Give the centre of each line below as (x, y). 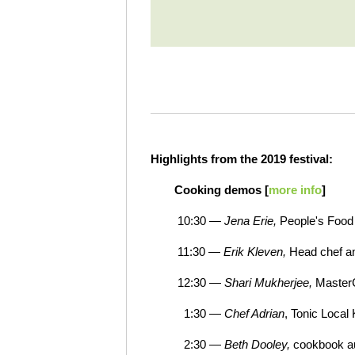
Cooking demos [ (221, 190)
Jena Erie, (250, 221)
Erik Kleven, (255, 252)
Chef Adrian (254, 313)
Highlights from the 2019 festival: (242, 159)
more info (295, 190)
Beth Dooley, (259, 344)
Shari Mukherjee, (270, 282)
